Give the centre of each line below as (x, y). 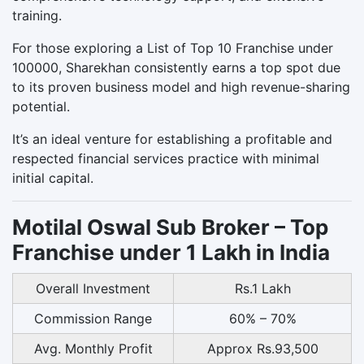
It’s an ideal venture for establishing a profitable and (172, 139)
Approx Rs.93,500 (262, 348)
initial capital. (53, 178)
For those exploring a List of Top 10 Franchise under (173, 48)
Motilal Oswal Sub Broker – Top (170, 227)
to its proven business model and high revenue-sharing (181, 87)
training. (37, 15)
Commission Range (93, 318)
